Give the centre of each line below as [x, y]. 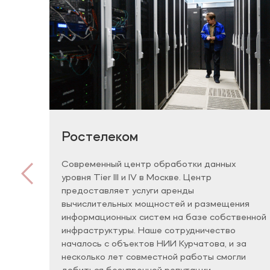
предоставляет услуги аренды [128, 191]
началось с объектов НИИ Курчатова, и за [154, 244]
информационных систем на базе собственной [164, 218]
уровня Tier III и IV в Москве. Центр [137, 178]
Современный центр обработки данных [149, 165]
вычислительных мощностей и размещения [155, 205]
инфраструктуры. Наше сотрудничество [149, 231]
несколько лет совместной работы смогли [154, 258]
